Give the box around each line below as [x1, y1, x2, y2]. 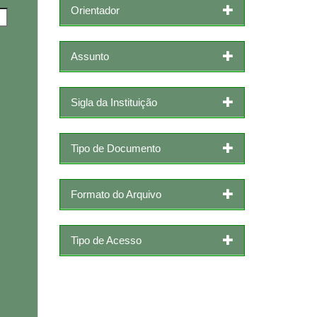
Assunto [70, 50, 109, 62]
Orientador [70, 4, 120, 16]
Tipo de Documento [70, 142, 161, 154]
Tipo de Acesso [70, 234, 142, 246]
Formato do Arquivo [70, 188, 161, 200]
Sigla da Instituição [70, 96, 157, 108]
